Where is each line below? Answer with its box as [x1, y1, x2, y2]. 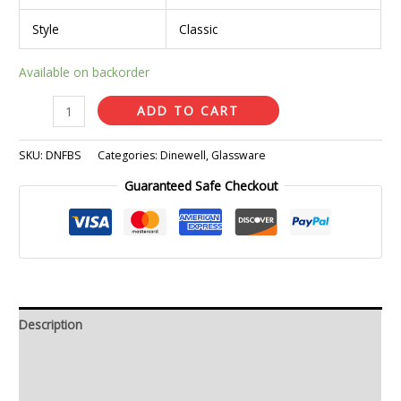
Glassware [211, 147, 267, 163]
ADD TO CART [137, 102, 240, 120]
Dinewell [160, 147, 207, 163]
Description [19, 316, 83, 334]
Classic [178, 20, 218, 38]
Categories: [98, 147, 161, 163]
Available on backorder [19, 64, 150, 81]
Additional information [19, 350, 147, 368]
